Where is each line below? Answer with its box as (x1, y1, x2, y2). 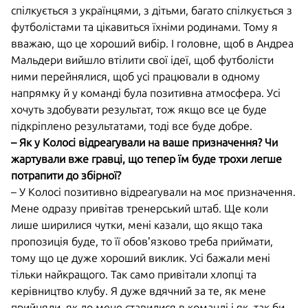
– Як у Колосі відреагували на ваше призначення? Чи (11, 136, 278, 148)
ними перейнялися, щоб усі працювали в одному (11, 70, 260, 82)
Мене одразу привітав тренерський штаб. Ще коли (11, 202, 268, 214)
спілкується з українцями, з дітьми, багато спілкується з (11, 4, 292, 16)
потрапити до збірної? (11, 169, 121, 181)
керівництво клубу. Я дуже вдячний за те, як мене (11, 285, 266, 297)
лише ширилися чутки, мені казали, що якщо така (11, 219, 263, 231)
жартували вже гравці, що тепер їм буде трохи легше (11, 153, 282, 165)
